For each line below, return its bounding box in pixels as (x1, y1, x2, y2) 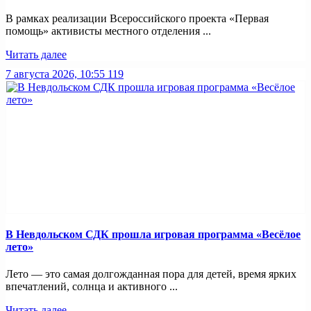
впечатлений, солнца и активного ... (6, 280, 178, 293)
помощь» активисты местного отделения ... (6, 24, 211, 37)
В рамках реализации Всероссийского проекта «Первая (6, 12, 269, 24)
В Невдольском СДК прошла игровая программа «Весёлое (6, 228, 301, 241)
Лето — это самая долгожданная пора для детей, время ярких (6, 268, 296, 280)
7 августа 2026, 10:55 (6, 67, 105, 80)
